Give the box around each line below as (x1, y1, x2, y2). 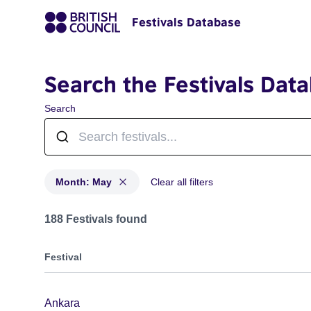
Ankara (44, 297, 80, 309)
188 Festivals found (44, 213, 147, 225)
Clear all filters (151, 176, 213, 187)
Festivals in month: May (44, 207, 160, 219)
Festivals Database (132, 15, 241, 29)
